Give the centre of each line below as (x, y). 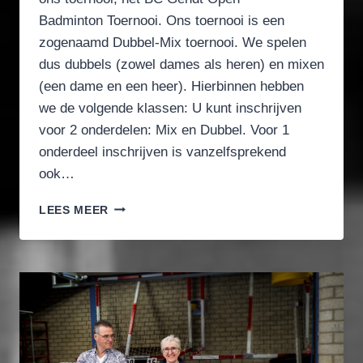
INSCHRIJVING (152, 240)
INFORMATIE (146, 206)
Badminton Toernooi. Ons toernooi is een (162, 20)
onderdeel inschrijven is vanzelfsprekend (162, 152)
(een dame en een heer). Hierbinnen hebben (171, 86)
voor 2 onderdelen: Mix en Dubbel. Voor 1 (164, 130)
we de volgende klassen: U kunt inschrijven (170, 108)
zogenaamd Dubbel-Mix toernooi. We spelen (173, 42)
